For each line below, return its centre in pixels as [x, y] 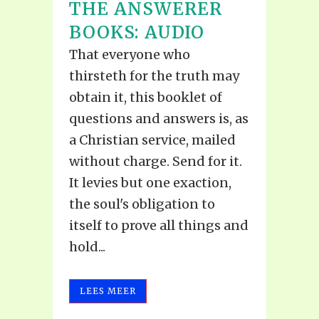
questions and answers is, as [159, 118]
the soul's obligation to [142, 204]
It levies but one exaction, [150, 182]
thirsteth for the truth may [154, 75]
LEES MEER [108, 291]
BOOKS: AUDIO [137, 32]
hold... [87, 246]
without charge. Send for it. [156, 161]
